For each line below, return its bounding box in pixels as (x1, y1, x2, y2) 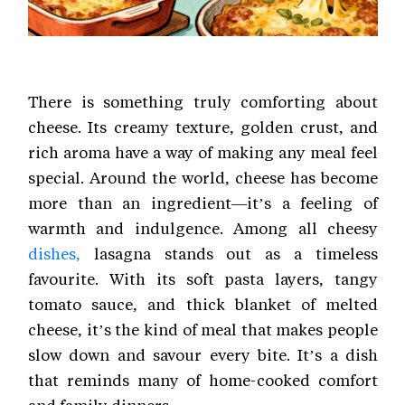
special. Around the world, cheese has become (28, 166, 378, 187)
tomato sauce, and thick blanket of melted (28, 293, 378, 314)
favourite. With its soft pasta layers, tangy (28, 268, 378, 288)
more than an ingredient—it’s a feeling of (28, 192, 378, 212)
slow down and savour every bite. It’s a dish (28, 344, 378, 364)
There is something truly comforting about (28, 90, 378, 111)
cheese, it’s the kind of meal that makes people (28, 318, 378, 339)
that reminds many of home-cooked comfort (28, 369, 378, 390)
